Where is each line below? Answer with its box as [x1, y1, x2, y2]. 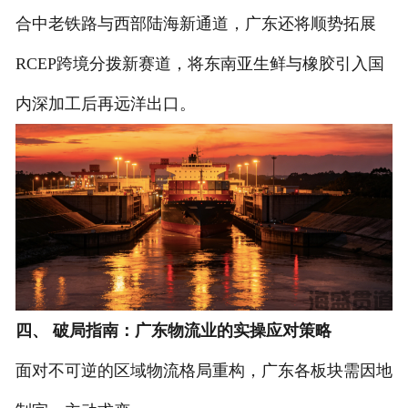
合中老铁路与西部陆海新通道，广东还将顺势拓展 [15, 14, 376, 33]
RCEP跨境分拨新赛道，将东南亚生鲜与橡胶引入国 [15, 54, 384, 73]
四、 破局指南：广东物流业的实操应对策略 [15, 321, 331, 341]
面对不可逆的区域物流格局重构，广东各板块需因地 [15, 362, 393, 381]
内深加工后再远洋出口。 [15, 94, 196, 113]
